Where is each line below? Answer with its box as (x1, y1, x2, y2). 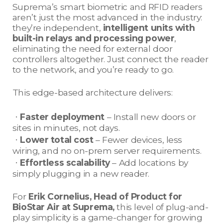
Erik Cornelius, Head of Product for (28, 191, 182, 202)
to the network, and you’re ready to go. (12, 64, 176, 75)
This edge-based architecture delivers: (12, 87, 175, 98)
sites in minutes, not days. (12, 122, 122, 133)
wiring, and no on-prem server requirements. (12, 145, 204, 156)
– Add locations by (110, 157, 188, 168)
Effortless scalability (20, 157, 110, 168)
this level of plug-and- (114, 202, 209, 213)
